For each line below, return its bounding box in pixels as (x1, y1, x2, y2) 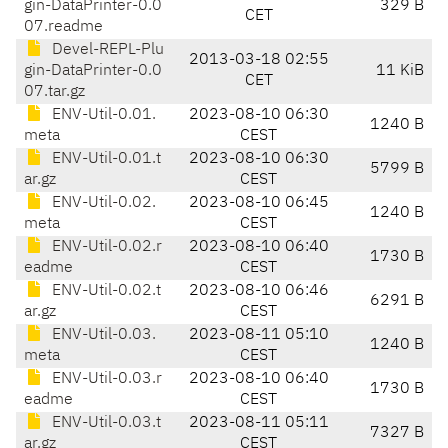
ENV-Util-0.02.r (48, 239, 162, 256)
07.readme (24, 19, 103, 36)
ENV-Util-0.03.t (48, 415, 161, 432)
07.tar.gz (24, 84, 85, 101)
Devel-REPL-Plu (48, 42, 164, 59)
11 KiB (376, 63, 424, 80)
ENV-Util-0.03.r (48, 371, 162, 388)
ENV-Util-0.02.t (48, 283, 161, 300)
